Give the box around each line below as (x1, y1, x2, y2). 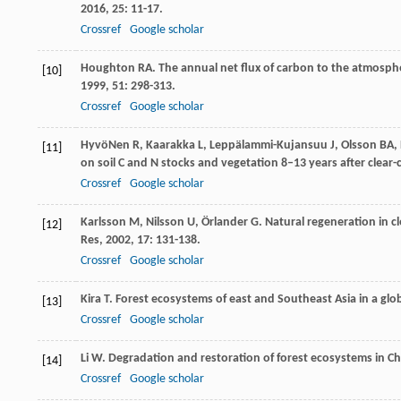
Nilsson (146, 216, 184, 230)
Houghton (81, 62, 135, 76)
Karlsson (81, 216, 126, 230)
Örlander (201, 216, 248, 230)
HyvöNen (81, 139, 130, 153)
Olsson (341, 139, 377, 153)
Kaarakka (146, 139, 195, 153)
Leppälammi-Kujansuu (209, 139, 328, 153)
